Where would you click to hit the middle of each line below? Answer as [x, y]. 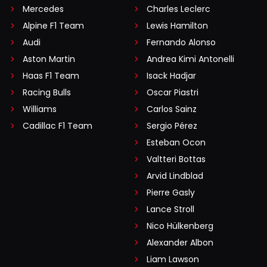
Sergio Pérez [172, 126]
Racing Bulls [47, 93]
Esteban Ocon [176, 143]
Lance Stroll [170, 209]
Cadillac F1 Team [58, 126]
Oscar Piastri [173, 93]
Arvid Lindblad [175, 176]
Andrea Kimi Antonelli [190, 59]
